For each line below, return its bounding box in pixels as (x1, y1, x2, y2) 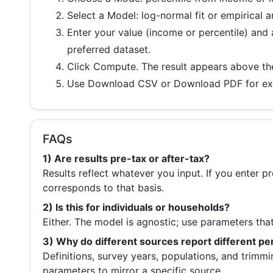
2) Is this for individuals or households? (43, 201, 230, 214)
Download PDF (174, 77, 243, 90)
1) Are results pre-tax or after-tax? (43, 152, 210, 165)
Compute (93, 60, 136, 73)
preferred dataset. (67, 43, 151, 56)
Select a (67, 9, 107, 22)
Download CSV (88, 77, 158, 90)
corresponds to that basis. (43, 182, 164, 194)
